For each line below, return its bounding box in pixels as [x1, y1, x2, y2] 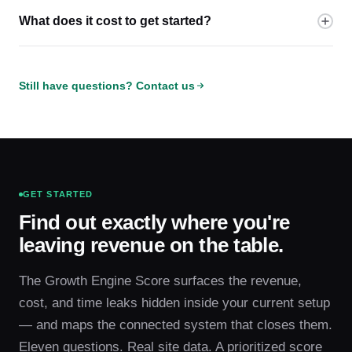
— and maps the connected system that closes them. [19, 317, 332, 333]
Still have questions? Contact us [19, 79, 195, 92]
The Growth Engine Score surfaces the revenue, [19, 273, 302, 289]
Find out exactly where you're [19, 211, 290, 235]
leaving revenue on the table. [19, 233, 284, 258]
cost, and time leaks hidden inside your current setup [19, 295, 330, 311]
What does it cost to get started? [19, 13, 211, 27]
